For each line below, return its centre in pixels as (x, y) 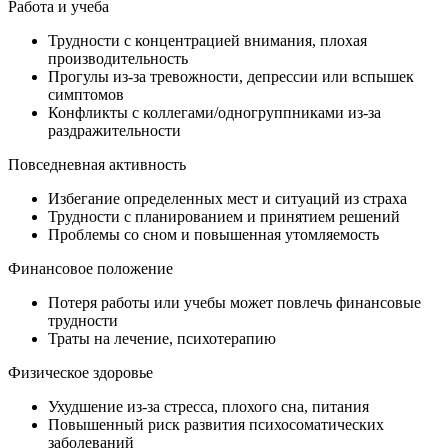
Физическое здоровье (80, 372)
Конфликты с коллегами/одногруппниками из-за (214, 112)
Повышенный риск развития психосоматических (216, 424)
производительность (118, 58)
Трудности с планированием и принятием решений (224, 216)
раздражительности (114, 130)
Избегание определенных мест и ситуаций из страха (227, 198)
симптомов (86, 94)
